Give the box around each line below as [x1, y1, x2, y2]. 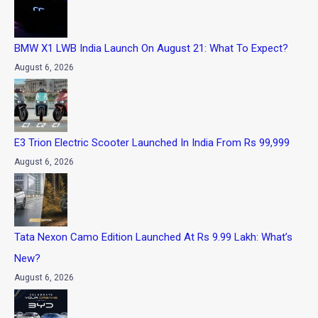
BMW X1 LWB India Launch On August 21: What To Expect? [14, 42, 288, 55]
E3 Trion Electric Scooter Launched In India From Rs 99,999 [14, 136, 290, 149]
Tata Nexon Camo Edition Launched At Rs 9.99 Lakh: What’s [14, 230, 292, 243]
